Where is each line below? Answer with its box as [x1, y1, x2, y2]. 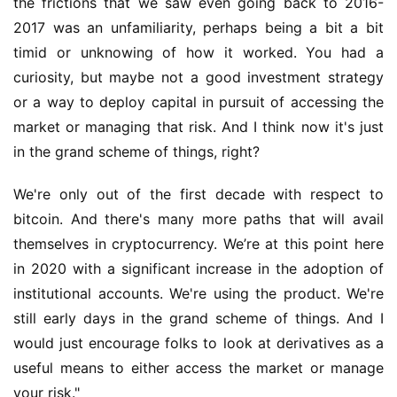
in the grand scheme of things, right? [13, 143, 260, 160]
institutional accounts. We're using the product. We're [13, 284, 384, 302]
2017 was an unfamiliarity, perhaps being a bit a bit [13, 19, 384, 36]
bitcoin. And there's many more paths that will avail [13, 210, 384, 228]
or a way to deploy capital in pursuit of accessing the [13, 93, 384, 111]
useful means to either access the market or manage [13, 359, 384, 377]
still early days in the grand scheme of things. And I [13, 309, 384, 327]
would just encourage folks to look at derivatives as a [13, 334, 384, 352]
